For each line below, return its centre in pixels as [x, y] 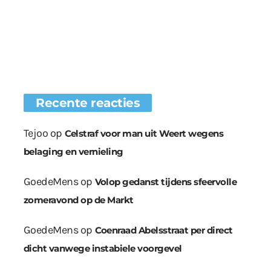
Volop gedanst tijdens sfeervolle [166, 182]
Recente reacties [88, 103]
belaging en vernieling [73, 152]
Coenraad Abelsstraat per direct [164, 230]
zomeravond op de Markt [79, 200]
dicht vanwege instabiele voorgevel [103, 249]
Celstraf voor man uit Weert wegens [144, 134]
